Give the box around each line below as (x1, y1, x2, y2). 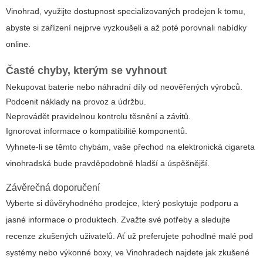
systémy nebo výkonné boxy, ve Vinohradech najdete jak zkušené (6, 248, 249, 258)
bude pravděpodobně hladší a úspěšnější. (51, 159, 210, 168)
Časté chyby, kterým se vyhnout (6, 65, 167, 77)
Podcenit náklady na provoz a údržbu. (6, 97, 146, 107)
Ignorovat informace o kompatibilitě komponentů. (6, 126, 187, 136)
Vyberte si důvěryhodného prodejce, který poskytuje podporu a (6, 198, 238, 208)
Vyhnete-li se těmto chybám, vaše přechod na (6, 142, 178, 152)
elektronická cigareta (178, 142, 255, 152)
